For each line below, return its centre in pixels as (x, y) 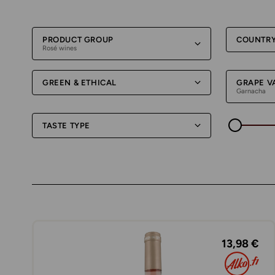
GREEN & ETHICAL (79, 83)
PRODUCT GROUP (78, 40)
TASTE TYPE (66, 126)
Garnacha (251, 91)
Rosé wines (60, 48)
